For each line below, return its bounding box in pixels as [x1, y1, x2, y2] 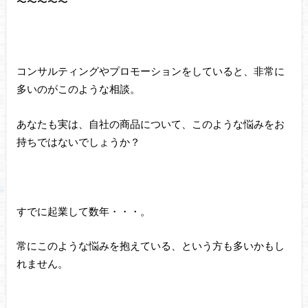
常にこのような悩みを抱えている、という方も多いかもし [16, 239, 285, 252]
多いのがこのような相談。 [16, 82, 140, 96]
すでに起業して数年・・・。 [16, 204, 151, 217]
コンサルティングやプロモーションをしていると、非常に [16, 65, 285, 78]
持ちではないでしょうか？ [16, 135, 140, 148]
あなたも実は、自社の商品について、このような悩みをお [16, 117, 285, 130]
